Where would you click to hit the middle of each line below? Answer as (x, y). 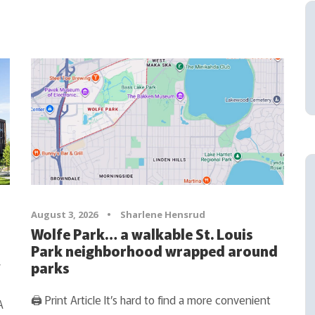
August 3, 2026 (64, 214)
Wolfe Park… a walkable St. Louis (142, 233)
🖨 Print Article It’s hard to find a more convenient (150, 299)
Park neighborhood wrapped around (154, 250)
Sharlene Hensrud (162, 214)
